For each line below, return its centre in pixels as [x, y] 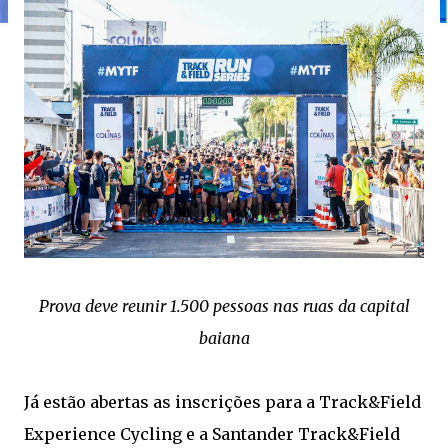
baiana [224, 337]
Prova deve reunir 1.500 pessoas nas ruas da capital [224, 305]
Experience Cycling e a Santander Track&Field [212, 433]
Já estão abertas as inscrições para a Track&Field [222, 401]
